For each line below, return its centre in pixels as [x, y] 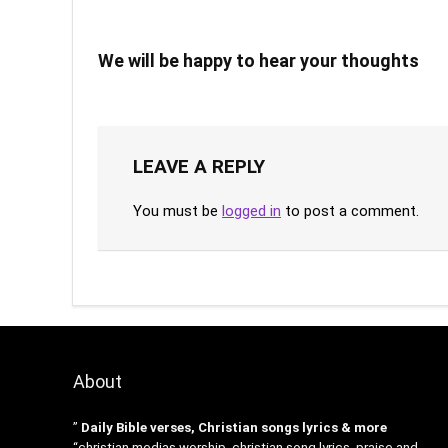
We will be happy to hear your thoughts [258, 61]
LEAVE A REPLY [199, 167]
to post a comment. [350, 211]
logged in [251, 211]
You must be [177, 211]
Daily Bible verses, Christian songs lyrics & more [233, 428]
